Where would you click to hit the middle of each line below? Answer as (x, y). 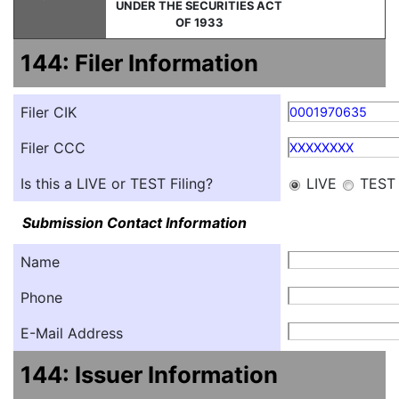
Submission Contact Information (134, 223)
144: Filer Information (139, 63)
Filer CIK (49, 112)
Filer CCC (53, 148)
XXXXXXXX (322, 147)
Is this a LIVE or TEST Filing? (117, 183)
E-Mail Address (72, 333)
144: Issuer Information (149, 375)
